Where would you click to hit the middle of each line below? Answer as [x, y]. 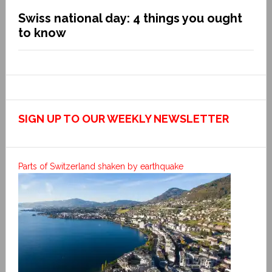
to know [42, 32]
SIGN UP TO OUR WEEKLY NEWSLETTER [123, 118]
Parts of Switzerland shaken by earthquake [100, 166]
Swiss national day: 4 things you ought [130, 18]
